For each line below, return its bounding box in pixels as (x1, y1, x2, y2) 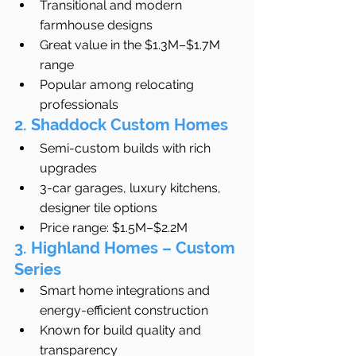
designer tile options (40, 200, 157, 216)
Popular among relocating (40, 77, 197, 93)
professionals (40, 97, 118, 113)
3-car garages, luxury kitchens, (40, 180, 224, 196)
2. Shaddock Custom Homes (14, 115, 228, 135)
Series (14, 260, 61, 280)
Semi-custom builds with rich (40, 141, 214, 157)
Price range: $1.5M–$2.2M (40, 220, 188, 236)
